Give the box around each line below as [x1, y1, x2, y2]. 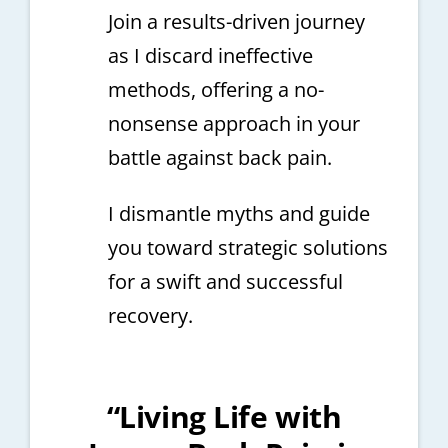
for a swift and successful [107, 268, 343, 296]
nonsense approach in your [107, 110, 360, 138]
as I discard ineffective [107, 42, 313, 70]
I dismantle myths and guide [107, 200, 370, 228]
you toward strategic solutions [107, 234, 388, 262]
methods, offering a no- [107, 76, 324, 104]
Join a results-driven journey [107, 8, 365, 36]
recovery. [107, 302, 193, 330]
